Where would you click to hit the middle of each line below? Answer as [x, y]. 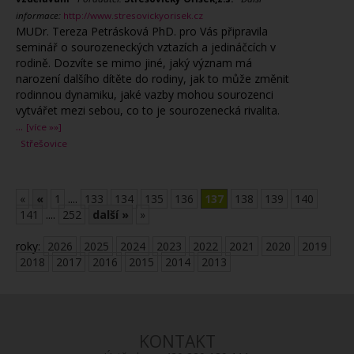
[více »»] [44, 127]
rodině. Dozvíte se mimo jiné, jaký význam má [134, 63]
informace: [38, 15]
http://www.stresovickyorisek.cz [133, 15]
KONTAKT [177, 341]
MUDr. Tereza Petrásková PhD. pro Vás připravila [142, 31]
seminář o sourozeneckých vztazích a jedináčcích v [146, 47]
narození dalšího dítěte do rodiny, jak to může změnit [153, 79]
